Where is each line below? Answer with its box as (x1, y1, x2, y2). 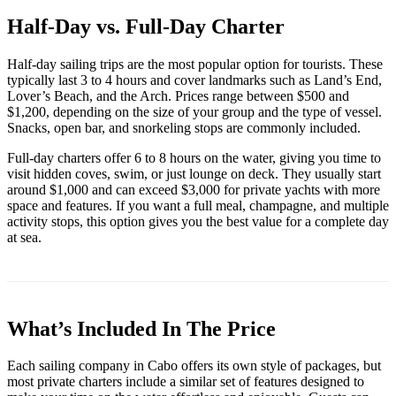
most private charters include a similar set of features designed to (7, 374, 364, 390)
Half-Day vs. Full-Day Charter (7, 14, 285, 38)
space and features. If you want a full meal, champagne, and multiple (7, 197, 389, 213)
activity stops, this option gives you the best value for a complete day (7, 213, 389, 229)
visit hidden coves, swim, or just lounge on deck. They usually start (7, 165, 381, 181)
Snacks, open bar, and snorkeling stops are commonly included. (7, 119, 361, 135)
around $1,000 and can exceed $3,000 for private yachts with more (7, 181, 380, 197)
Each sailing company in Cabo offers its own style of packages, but (7, 358, 381, 374)
